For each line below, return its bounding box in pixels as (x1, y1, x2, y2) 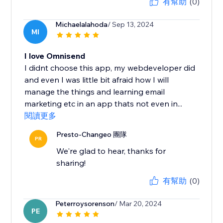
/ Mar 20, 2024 (114, 199, 162, 209)
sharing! (56, 158, 86, 168)
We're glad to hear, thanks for (56, 146, 166, 156)
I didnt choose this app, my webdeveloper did (24, 63, 196, 73)
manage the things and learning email (24, 87, 165, 97)
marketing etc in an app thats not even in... (24, 99, 183, 109)
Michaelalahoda (55, 20, 108, 29)
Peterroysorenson (55, 199, 115, 209)
